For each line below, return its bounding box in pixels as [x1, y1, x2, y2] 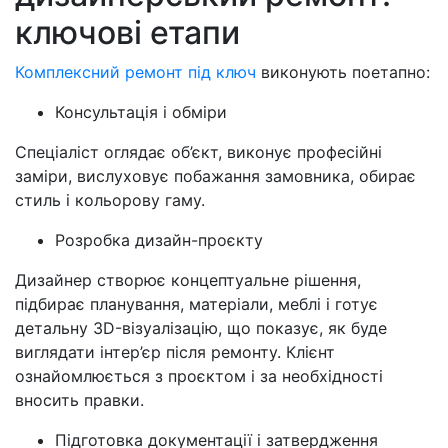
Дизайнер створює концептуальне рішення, [15, 270, 361, 291]
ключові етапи [15, 13, 240, 53]
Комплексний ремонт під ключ [15, 62, 256, 83]
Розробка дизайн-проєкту [55, 230, 263, 251]
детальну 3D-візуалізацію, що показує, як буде [15, 318, 387, 339]
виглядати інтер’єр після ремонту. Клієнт [15, 342, 335, 363]
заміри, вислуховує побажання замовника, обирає [15, 166, 416, 187]
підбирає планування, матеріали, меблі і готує [15, 294, 378, 315]
